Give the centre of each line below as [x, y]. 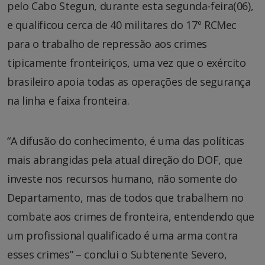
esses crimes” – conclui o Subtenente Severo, [117, 255]
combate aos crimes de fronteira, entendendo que [131, 217]
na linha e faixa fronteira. [68, 101]
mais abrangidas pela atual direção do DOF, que [125, 160]
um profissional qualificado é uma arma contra [122, 236]
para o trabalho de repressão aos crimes [107, 44]
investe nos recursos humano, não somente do [122, 179]
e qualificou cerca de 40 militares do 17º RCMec [122, 25]
